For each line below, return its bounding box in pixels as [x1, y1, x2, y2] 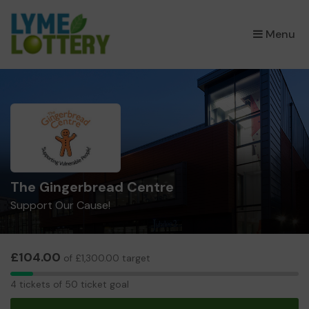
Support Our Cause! [10, 198, 110, 212]
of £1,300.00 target [61, 252, 150, 264]
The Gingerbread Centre [10, 178, 174, 196]
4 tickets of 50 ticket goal [10, 278, 129, 290]
